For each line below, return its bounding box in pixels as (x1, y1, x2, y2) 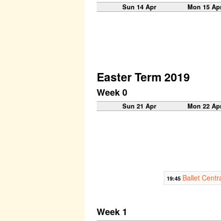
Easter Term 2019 (97, 68, 190, 85)
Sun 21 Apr (122, 102, 157, 111)
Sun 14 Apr (122, 2, 157, 11)
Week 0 (97, 86, 127, 99)
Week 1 (97, 205, 127, 219)
